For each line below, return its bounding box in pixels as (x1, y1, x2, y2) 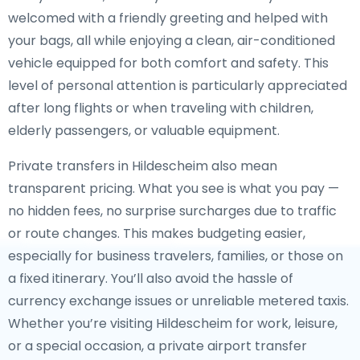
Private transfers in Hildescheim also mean (8, 157, 277, 175)
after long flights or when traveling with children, (8, 99, 313, 117)
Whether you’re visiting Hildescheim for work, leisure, (8, 314, 337, 333)
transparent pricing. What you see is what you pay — (8, 179, 339, 198)
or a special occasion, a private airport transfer (8, 337, 307, 355)
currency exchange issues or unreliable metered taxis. (8, 292, 349, 310)
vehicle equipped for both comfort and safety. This (8, 54, 329, 72)
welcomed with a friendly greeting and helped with (8, 9, 328, 27)
